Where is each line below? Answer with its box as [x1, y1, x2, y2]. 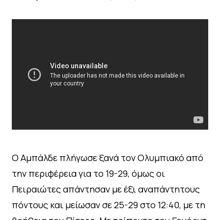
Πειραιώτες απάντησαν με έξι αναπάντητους [12, 183, 200, 195]
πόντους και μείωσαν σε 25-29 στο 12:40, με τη [12, 198, 205, 211]
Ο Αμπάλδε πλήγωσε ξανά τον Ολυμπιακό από [12, 151, 203, 164]
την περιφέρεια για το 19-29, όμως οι [12, 167, 165, 179]
